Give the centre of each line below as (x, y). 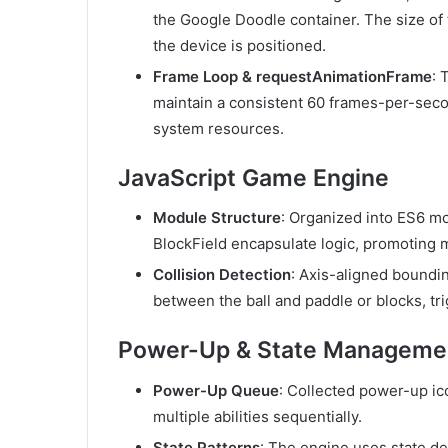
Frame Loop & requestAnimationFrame (292, 76)
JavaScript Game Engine (253, 177)
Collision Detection (222, 275)
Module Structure (217, 218)
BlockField (190, 244)
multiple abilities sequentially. (257, 416)
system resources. (218, 128)
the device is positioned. (239, 45)
